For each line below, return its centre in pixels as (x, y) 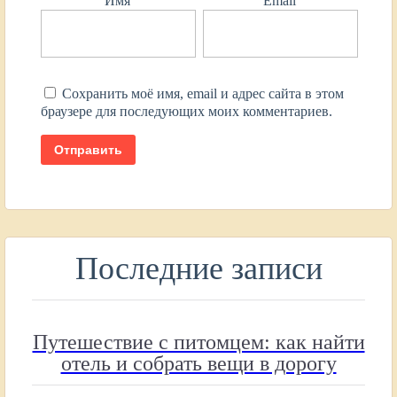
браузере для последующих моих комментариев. (187, 111)
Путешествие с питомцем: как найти (198, 342)
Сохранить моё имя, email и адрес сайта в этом (203, 93)
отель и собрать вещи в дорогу (198, 363)
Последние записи (198, 269)
